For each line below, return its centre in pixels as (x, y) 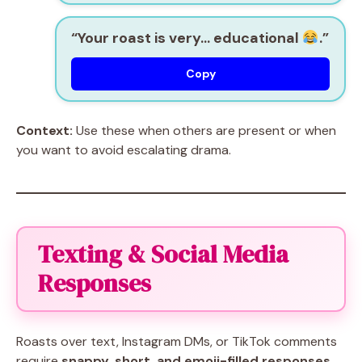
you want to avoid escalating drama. (124, 149)
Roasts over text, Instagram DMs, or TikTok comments (177, 341)
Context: (44, 130)
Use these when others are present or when (204, 130)
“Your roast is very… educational (187, 38)
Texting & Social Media (163, 254)
